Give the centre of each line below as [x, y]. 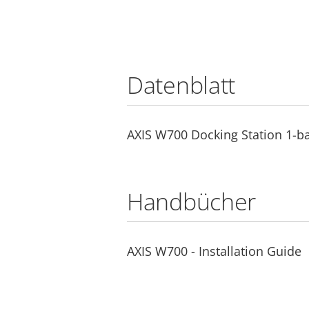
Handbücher [191, 201]
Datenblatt [181, 84]
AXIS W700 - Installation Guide [214, 251]
